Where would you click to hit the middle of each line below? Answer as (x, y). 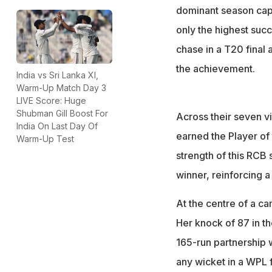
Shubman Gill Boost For (62, 113)
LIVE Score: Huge (51, 100)
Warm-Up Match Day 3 (61, 87)
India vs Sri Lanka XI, (57, 75)
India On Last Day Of (57, 126)
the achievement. (215, 68)
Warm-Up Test (45, 138)
